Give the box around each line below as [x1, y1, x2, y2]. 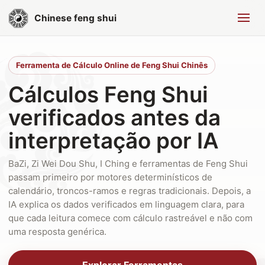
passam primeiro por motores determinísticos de [8, 172, 212, 183]
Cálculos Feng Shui [8, 81, 208, 108]
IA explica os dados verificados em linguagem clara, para [8, 199, 244, 210]
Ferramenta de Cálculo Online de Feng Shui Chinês [16, 60, 208, 70]
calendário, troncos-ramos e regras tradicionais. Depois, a [8, 185, 251, 196]
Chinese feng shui [34, 12, 117, 24]
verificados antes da [8, 104, 221, 131]
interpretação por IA [8, 127, 219, 154]
